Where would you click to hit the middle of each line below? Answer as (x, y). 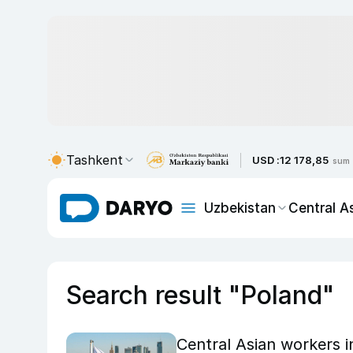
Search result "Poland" (200, 295)
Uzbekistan (240, 208)
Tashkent (95, 160)
